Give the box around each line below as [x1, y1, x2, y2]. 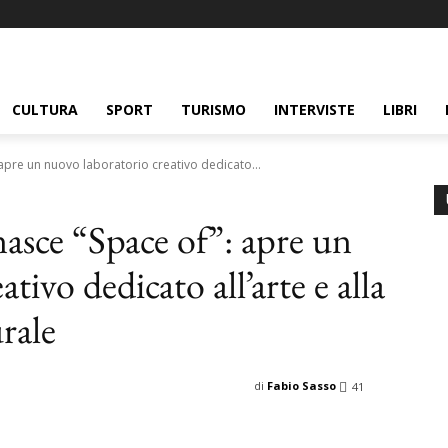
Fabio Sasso [267, 378, 336, 393]
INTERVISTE [274, 100, 355, 119]
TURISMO [181, 100, 246, 119]
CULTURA [12, 100, 78, 119]
